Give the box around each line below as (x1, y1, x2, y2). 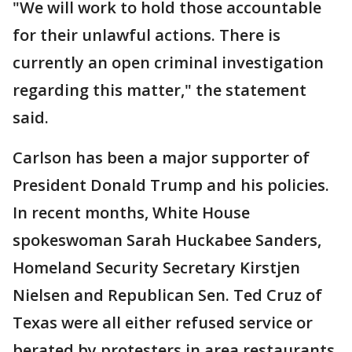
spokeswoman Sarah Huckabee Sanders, (13, 229, 321, 251)
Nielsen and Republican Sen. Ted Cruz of (13, 284, 322, 306)
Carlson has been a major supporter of (13, 147, 310, 168)
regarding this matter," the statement (13, 79, 306, 101)
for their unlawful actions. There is (13, 24, 280, 46)
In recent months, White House (13, 202, 250, 223)
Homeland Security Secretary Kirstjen (13, 257, 300, 278)
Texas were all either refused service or (13, 312, 313, 333)
